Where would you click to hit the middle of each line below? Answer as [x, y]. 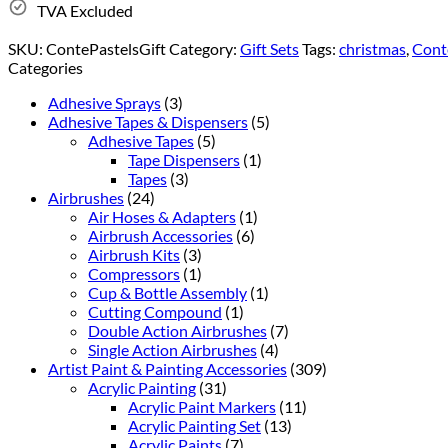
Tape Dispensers [184, 159]
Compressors [134, 273]
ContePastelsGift [106, 48]
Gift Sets [269, 48]
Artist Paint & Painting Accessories [167, 368]
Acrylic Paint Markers [202, 406]
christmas [372, 48]
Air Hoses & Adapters [162, 216]
